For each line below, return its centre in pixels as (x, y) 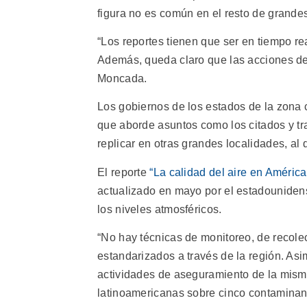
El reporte (124, 172)
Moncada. (122, 78)
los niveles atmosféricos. (160, 209)
